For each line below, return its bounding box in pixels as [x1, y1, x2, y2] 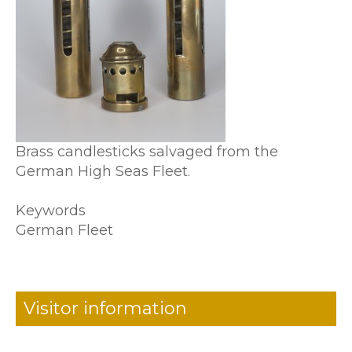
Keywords [16, 202, 86, 219]
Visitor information [24, 298, 187, 319]
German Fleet [16, 222, 113, 239]
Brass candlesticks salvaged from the [16, 143, 278, 160]
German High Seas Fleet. [16, 163, 198, 180]
